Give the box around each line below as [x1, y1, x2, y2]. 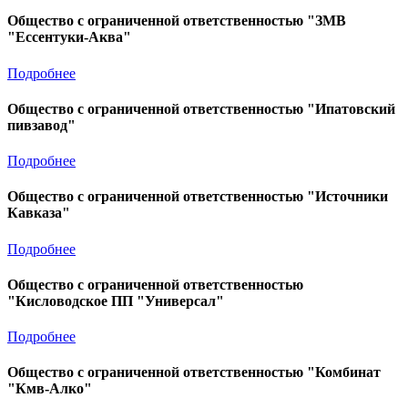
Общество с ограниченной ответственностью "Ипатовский [7, 100, 395, 117]
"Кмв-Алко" [7, 381, 92, 397]
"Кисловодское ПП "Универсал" [7, 292, 224, 309]
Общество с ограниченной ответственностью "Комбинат [7, 364, 381, 381]
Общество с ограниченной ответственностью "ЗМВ [7, 13, 346, 29]
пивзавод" [7, 117, 76, 133]
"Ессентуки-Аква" [7, 29, 131, 46]
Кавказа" [7, 205, 70, 221]
